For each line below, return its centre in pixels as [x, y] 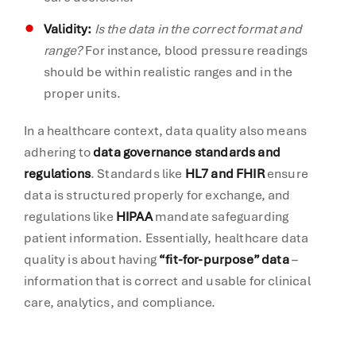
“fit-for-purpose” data [224, 259]
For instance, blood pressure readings [195, 50]
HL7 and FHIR [224, 173]
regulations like [70, 216]
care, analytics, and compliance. [120, 302]
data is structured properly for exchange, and [157, 195]
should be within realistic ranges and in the [168, 72]
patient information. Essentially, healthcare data [166, 238]
